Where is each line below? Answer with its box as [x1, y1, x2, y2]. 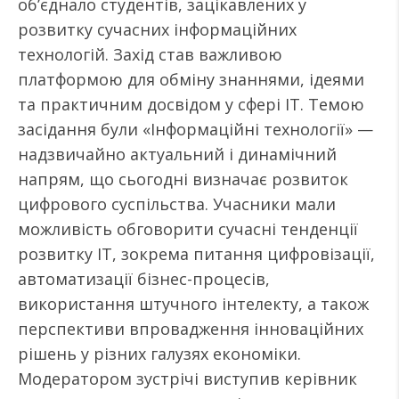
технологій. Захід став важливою [18, 44, 282, 65]
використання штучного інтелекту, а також [18, 293, 369, 314]
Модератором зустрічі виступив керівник [18, 368, 357, 389]
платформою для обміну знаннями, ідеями [18, 69, 364, 90]
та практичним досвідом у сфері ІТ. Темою [18, 94, 364, 115]
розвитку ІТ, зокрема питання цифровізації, [18, 243, 375, 265]
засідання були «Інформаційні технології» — [18, 118, 373, 140]
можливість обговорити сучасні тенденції [18, 218, 358, 240]
